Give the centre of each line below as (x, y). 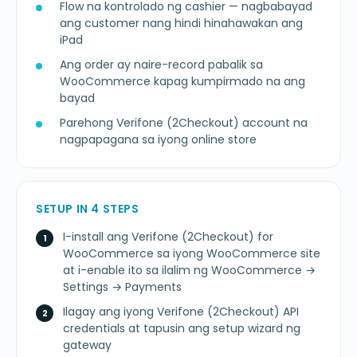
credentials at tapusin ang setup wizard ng (182, 329)
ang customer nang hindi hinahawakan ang (181, 24)
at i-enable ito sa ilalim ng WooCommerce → (189, 271)
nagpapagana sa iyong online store (158, 140)
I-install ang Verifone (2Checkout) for (168, 237)
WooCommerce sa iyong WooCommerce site (192, 254)
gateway (87, 345)
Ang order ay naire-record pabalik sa (161, 65)
